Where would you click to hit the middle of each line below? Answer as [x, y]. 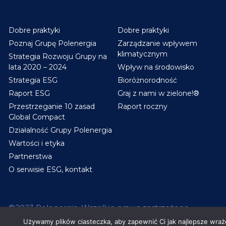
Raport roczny [142, 106]
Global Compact [37, 117]
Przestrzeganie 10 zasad [52, 106]
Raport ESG [29, 93]
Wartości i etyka [37, 143]
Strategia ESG [33, 80]
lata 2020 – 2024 [38, 67]
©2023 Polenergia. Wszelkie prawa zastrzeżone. [100, 208]
